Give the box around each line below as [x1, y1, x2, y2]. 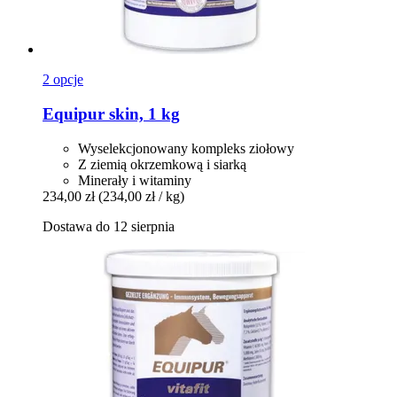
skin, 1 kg [105, 105, 180, 124]
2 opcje [43, 72, 83, 88]
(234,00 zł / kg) [98, 188, 184, 204]
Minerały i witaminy [78, 172, 191, 188]
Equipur [43, 105, 105, 124]
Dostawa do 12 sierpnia [43, 218, 175, 234]
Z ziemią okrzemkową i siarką [78, 156, 246, 172]
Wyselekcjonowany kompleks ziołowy [78, 140, 294, 156]
